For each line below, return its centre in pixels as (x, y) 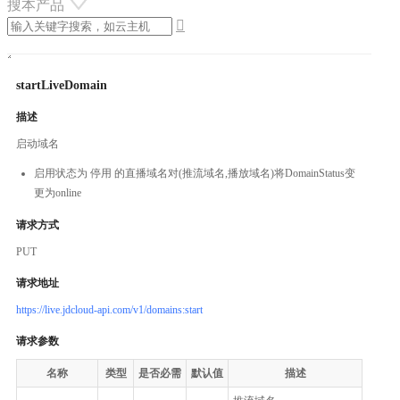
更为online (58, 192)
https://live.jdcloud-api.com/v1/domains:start (109, 309)
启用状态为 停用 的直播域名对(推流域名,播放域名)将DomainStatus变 (195, 173)
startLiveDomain (62, 85)
